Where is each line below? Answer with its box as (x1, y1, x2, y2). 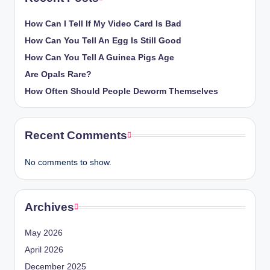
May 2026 (25, 228, 63, 238)
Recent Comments (25, 129, 127, 142)
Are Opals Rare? (25, 70, 92, 80)
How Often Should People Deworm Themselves (25, 87, 218, 96)
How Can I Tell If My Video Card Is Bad (25, 19, 181, 29)
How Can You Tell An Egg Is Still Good (25, 36, 181, 46)
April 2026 (25, 245, 63, 255)
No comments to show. (25, 158, 111, 168)
